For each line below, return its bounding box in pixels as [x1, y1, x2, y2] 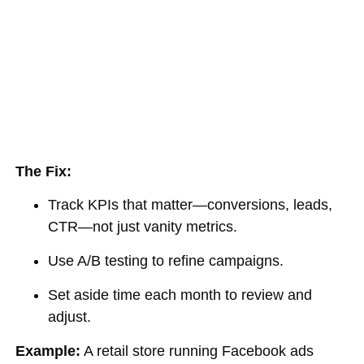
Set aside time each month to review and [48, 287, 313, 303]
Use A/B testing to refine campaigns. [48, 253, 284, 269]
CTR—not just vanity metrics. [48, 219, 238, 235]
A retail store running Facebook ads [80, 343, 314, 359]
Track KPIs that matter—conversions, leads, [48, 197, 333, 213]
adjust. [48, 309, 92, 325]
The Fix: [15, 163, 72, 180]
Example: [15, 343, 81, 359]
